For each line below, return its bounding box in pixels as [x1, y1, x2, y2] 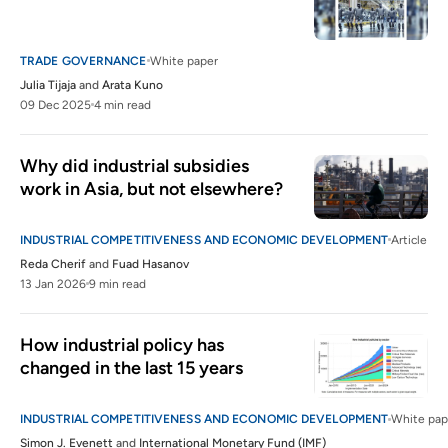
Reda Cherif [20, 256, 86, 271]
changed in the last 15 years [20, 356, 243, 379]
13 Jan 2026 [20, 276, 86, 291]
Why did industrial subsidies [20, 154, 249, 177]
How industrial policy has [20, 333, 224, 356]
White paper [149, 53, 218, 68]
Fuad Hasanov [112, 256, 189, 271]
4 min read [94, 97, 151, 112]
